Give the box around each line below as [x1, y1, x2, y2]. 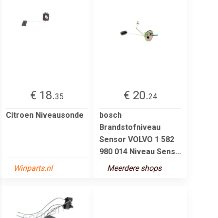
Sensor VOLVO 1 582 [99, 134, 174, 144]
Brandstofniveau [99, 122, 161, 132]
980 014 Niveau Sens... [99, 146, 181, 156]
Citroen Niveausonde [6, 110, 84, 120]
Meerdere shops [107, 163, 162, 173]
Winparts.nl [14, 163, 53, 173]
